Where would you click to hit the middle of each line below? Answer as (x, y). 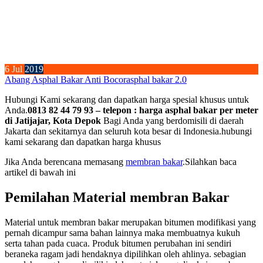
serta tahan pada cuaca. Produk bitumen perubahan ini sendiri (118, 244)
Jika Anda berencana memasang (65, 162)
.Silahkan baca (210, 162)
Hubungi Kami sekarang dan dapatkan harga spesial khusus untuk (127, 100)
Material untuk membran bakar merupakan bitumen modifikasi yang (130, 222)
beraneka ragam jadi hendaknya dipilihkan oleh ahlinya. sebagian (125, 254)
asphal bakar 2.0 (156, 80)
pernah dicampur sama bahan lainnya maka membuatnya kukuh (122, 233)
